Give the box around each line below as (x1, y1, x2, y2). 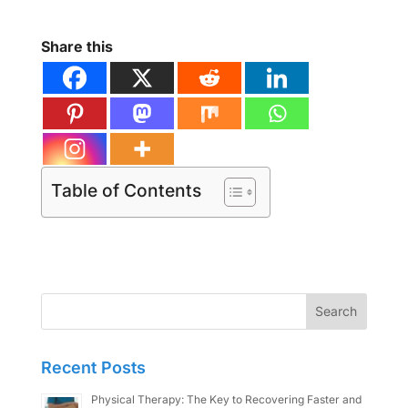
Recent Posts (40, 357, 146, 377)
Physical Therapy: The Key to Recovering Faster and (90, 392, 362, 406)
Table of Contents (50, 179, 201, 202)
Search (39, 295, 88, 314)
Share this (40, 36, 113, 56)
